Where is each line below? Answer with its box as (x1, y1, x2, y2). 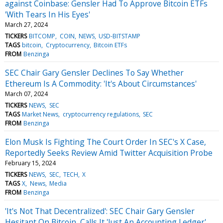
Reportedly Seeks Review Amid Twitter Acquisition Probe (5, 147, 213, 158)
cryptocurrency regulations (62, 110, 139, 118)
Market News (22, 110, 59, 118)
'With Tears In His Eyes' (5, 8, 90, 20)
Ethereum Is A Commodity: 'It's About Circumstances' (5, 78, 197, 89)
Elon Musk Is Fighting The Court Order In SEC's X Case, (5, 136, 206, 147)
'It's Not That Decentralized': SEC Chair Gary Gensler (5, 205, 195, 217)
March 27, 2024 (5, 20, 48, 29)
